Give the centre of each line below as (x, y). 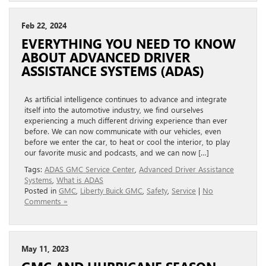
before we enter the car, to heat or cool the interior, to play (127, 142)
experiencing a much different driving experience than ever (126, 121)
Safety (157, 191)
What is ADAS (80, 180)
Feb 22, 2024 (44, 26)
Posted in (42, 191)
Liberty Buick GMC (111, 191)
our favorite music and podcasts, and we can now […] (117, 153)
